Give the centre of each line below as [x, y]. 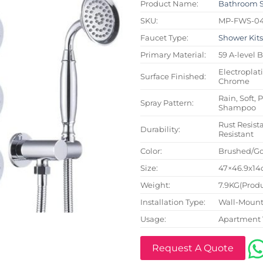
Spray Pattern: [167, 102]
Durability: [160, 129]
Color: [151, 151]
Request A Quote [193, 248]
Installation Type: [173, 202]
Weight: [155, 185]
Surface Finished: [173, 76]
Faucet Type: [164, 37]
